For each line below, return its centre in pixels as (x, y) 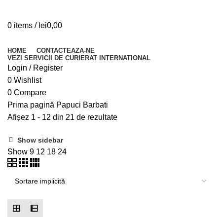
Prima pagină (32, 105)
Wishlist (28, 80)
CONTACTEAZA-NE (66, 51)
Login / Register (35, 68)
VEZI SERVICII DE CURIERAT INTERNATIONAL (79, 58)
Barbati (95, 105)
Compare (30, 92)
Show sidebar (40, 140)
